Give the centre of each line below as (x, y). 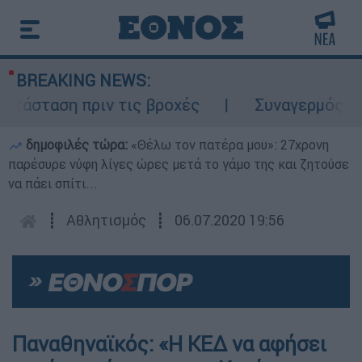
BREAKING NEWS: (83, 80)
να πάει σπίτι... (53, 183)
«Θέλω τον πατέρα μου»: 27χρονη (230, 145)
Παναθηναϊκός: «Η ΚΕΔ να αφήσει (169, 345)
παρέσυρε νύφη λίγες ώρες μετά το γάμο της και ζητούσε (179, 164)
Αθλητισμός (106, 220)
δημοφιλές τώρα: (77, 145)
